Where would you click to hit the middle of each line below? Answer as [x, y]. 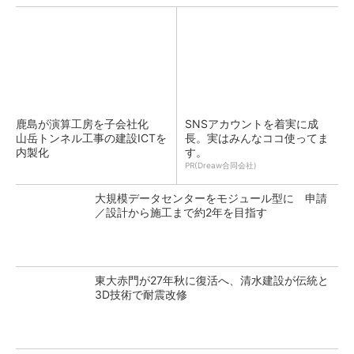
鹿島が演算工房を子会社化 [88, 124]
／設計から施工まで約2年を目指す [181, 212]
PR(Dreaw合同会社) [221, 165]
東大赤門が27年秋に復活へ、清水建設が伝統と [212, 280]
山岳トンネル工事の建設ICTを [91, 138]
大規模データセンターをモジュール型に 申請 [211, 198]
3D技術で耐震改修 [141, 294]
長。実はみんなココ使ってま [257, 138]
